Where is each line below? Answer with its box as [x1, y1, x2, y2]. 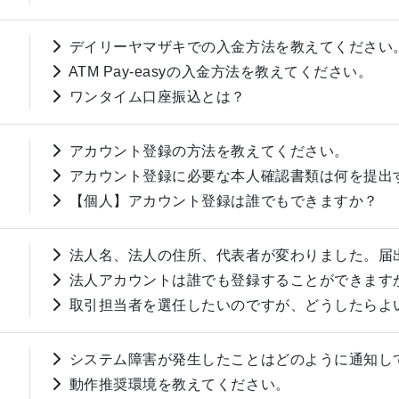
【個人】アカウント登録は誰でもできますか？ [69, 193, 379, 209]
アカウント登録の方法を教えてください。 [69, 143, 349, 159]
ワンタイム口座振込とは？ [69, 89, 246, 105]
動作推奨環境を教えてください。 [69, 377, 290, 393]
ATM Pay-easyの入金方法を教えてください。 [68, 64, 373, 80]
